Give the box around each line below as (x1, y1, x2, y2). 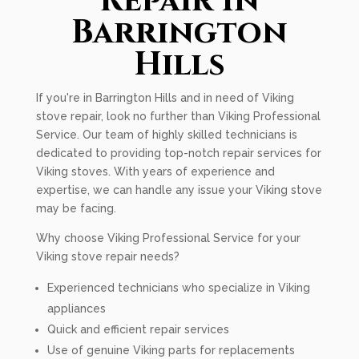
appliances (46, 302, 106, 315)
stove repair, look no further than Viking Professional (35, 110, 321, 123)
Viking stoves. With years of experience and (35, 165, 275, 178)
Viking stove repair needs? (35, 250, 179, 263)
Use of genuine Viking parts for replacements (46, 344, 295, 357)
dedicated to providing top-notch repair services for (35, 147, 321, 159)
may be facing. (35, 202, 116, 215)
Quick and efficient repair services (46, 323, 229, 336)
